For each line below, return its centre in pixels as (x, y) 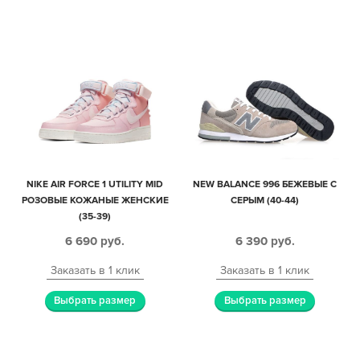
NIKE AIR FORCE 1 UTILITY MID (95, 185)
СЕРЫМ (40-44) (265, 201)
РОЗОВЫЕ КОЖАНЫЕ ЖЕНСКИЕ (95, 201)
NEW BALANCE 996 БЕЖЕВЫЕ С (265, 185)
